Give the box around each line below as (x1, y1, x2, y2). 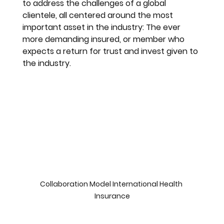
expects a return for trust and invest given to (22, 45, 200, 57)
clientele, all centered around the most (22, 9, 175, 21)
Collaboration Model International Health (40, 178, 184, 189)
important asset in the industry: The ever (22, 21, 183, 33)
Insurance (94, 190, 130, 201)
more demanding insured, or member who (22, 33, 187, 45)
